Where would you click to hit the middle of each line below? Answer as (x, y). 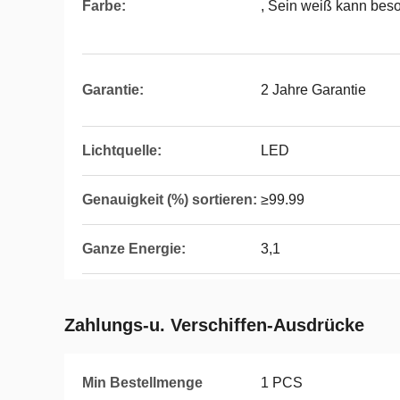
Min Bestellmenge (142, 383)
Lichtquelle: (122, 150)
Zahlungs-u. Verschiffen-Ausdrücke (214, 325)
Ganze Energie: (134, 249)
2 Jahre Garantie (313, 90)
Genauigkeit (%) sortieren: (170, 200)
